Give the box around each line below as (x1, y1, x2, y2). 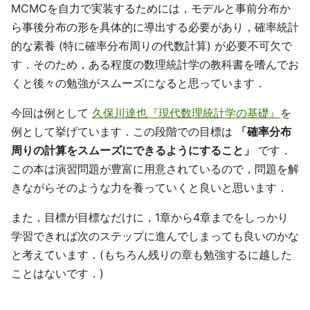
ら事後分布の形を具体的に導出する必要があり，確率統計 (11, 19, 299, 34)
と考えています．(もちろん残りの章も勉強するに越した (11, 247, 292, 262)
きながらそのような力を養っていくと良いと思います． (11, 180, 288, 194)
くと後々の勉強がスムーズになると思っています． (11, 75, 266, 90)
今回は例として (11, 105, 92, 120)
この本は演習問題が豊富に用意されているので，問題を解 (11, 161, 299, 176)
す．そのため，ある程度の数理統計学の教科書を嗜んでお (11, 57, 299, 71)
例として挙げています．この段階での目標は (11, 124, 236, 138)
